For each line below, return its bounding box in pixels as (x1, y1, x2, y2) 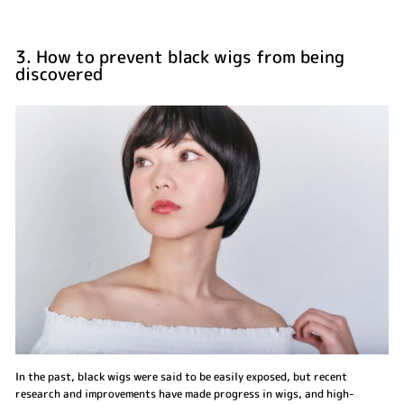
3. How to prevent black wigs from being (15, 44, 344, 69)
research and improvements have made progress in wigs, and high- (15, 385, 354, 401)
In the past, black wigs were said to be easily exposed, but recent (15, 368, 347, 384)
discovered (15, 61, 103, 86)
